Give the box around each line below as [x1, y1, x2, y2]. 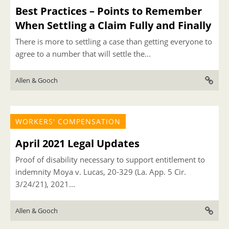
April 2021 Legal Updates [15, 136, 140, 150]
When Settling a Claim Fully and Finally [15, 18, 211, 32]
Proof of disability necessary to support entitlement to [15, 154, 205, 165]
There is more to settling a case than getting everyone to [15, 36, 212, 47]
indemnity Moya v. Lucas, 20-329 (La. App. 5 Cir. [15, 167, 186, 177]
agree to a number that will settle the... [15, 49, 151, 59]
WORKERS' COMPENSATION [15, 117, 121, 126]
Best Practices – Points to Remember [15, 4, 202, 18]
